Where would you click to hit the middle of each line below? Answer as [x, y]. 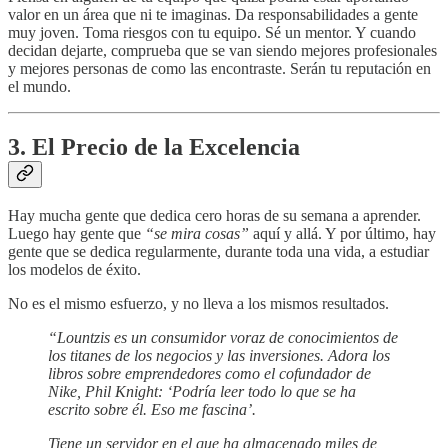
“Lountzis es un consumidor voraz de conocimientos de [223, 338]
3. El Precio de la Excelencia [154, 146]
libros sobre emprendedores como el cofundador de [209, 374]
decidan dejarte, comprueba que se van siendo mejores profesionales [222, 50]
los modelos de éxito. [74, 270]
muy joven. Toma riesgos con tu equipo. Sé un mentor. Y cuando [212, 32]
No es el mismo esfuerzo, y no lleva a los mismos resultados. [198, 304]
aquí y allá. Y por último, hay [344, 234]
